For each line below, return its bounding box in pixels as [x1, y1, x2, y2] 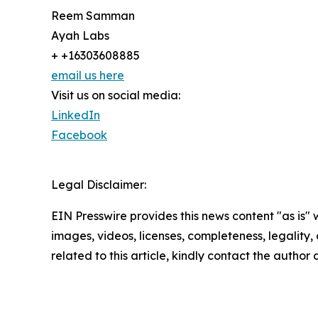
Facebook [51, 127, 107, 142]
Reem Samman [51, 8, 135, 23]
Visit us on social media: [51, 87, 180, 102]
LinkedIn [51, 107, 100, 122]
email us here [51, 67, 124, 82]
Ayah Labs [51, 28, 109, 43]
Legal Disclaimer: [51, 177, 146, 192]
